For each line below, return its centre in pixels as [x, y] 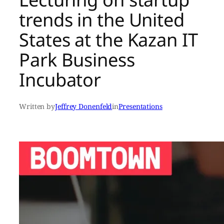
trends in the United [102, 20]
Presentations [140, 106]
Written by [37, 106]
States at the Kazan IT [108, 40]
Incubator [60, 80]
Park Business [77, 60]
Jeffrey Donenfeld [84, 106]
